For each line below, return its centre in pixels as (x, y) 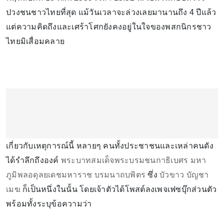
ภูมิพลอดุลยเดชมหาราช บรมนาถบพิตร (76, 174)
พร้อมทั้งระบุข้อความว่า (50, 203)
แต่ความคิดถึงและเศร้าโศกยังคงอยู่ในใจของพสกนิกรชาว (109, 26)
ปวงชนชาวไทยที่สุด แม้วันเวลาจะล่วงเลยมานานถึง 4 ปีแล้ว (111, 12)
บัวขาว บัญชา (184, 174)
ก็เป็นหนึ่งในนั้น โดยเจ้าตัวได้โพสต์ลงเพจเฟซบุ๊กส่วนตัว (118, 189)
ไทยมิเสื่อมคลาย (35, 41)
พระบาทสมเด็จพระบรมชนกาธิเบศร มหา (133, 160)
